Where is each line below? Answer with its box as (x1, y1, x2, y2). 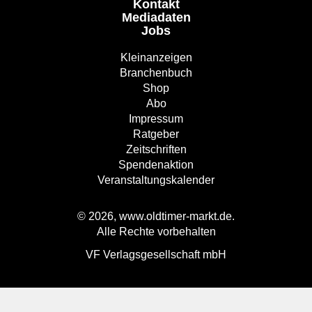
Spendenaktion (118, 159, 194, 171)
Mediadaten (121, 10, 191, 25)
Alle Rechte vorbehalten (96, 226, 216, 238)
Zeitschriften (125, 143, 187, 156)
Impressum (129, 113, 183, 125)
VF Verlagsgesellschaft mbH (86, 249, 226, 261)
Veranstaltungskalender (97, 174, 214, 187)
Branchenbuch (120, 67, 192, 79)
